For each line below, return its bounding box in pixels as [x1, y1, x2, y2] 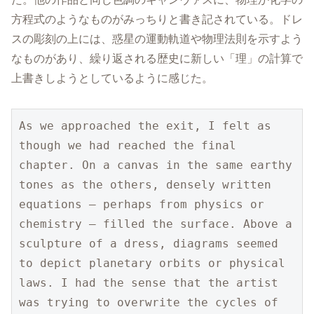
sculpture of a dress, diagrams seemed [19, 236, 278, 250]
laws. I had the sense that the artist [19, 275, 278, 289]
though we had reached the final [19, 138, 236, 152]
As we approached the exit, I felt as [19, 118, 271, 132]
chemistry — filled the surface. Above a [19, 217, 292, 231]
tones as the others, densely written [19, 177, 271, 191]
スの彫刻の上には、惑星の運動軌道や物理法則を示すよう [11, 32, 303, 45]
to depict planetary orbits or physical [19, 256, 285, 270]
